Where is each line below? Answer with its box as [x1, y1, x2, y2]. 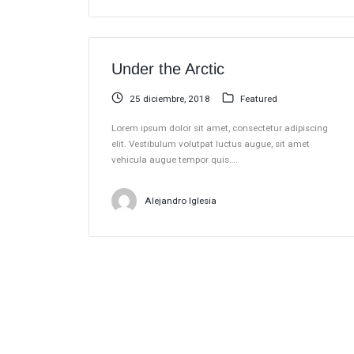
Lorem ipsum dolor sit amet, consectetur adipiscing [111, 122, 329, 134]
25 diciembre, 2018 [130, 93, 211, 105]
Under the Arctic [111, 59, 225, 77]
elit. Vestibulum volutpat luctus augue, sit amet [111, 137, 311, 149]
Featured [240, 93, 278, 105]
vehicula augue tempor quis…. [111, 153, 239, 165]
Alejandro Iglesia [145, 195, 217, 207]
